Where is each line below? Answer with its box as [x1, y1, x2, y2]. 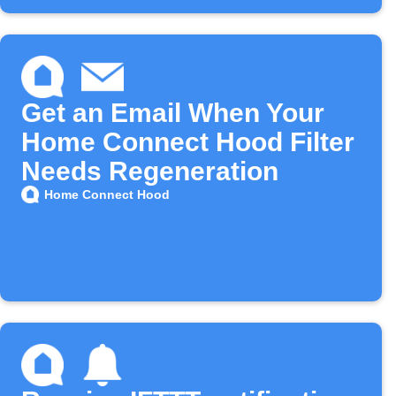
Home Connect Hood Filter [21, 127, 354, 157]
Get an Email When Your [21, 98, 324, 128]
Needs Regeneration [21, 156, 278, 187]
